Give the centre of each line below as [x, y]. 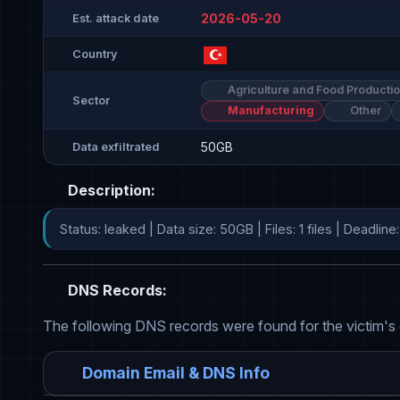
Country [95, 54]
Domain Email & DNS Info [176, 372]
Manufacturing [269, 111]
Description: [110, 190]
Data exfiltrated [116, 147]
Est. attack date [116, 18]
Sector [91, 101]
